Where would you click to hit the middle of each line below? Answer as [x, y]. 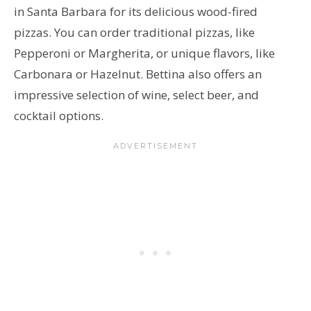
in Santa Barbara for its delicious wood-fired [136, 11]
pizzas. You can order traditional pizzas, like [134, 32]
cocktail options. [60, 115]
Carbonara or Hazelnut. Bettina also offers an [138, 74]
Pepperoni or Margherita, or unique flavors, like [144, 53]
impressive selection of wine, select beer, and [136, 94]
